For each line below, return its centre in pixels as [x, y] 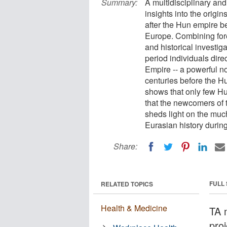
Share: [125, 146]
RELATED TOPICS [127, 184]
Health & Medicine [134, 208]
